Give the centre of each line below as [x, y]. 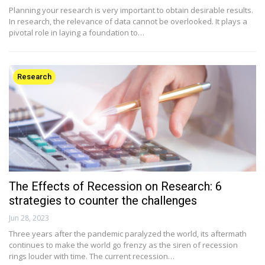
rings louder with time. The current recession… [92, 256]
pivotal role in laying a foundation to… [77, 33]
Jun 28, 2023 [29, 218]
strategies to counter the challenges [103, 200]
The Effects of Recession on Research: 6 [115, 186]
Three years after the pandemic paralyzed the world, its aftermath [128, 233]
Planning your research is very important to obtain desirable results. [131, 10]
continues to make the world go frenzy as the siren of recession [123, 245]
